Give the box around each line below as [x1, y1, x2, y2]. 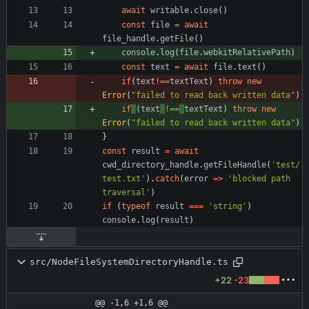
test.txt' [102, 173, 146, 183]
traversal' [102, 187, 150, 197]
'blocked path [228, 173, 290, 183]
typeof [121, 201, 150, 211]
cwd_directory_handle [102, 159, 199, 170]
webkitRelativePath [203, 47, 290, 57]
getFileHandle [203, 159, 266, 170]
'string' [208, 201, 247, 211]
